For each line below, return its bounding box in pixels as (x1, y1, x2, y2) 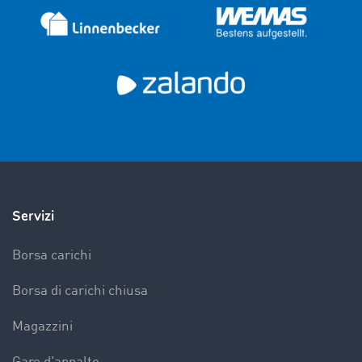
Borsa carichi (12, 249, 91, 263)
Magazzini (12, 320, 73, 334)
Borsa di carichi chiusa (12, 284, 148, 298)
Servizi (12, 207, 54, 225)
